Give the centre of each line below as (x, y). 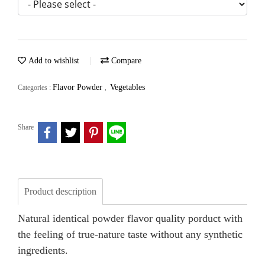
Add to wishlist (53, 61)
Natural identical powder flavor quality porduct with (130, 218)
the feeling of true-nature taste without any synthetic (130, 234)
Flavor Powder (79, 87)
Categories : (35, 88)
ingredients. (43, 250)
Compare (125, 61)
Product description (60, 191)
